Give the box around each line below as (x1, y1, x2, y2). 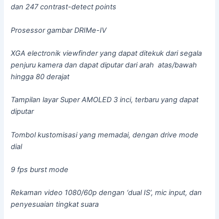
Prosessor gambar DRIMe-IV (11, 25, 109, 35)
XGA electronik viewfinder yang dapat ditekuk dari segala (11, 48, 202, 58)
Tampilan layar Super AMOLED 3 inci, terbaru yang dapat (11, 95, 199, 105)
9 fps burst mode (11, 165, 69, 174)
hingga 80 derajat (11, 72, 70, 81)
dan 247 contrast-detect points (11, 2, 117, 12)
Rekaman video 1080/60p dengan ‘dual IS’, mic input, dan (11, 188, 202, 197)
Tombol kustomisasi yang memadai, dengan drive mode (11, 130, 199, 139)
